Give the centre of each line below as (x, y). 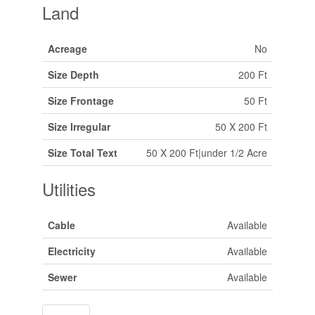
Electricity (71, 251)
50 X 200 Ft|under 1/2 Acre (206, 152)
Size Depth (73, 74)
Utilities (69, 188)
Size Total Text (82, 152)
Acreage (67, 48)
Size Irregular (79, 126)
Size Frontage (81, 100)
